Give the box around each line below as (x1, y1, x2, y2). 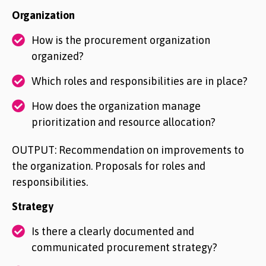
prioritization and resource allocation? (31, 116, 216, 128)
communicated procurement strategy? (31, 241, 217, 254)
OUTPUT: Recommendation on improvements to (12, 144, 244, 156)
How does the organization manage (31, 100, 201, 112)
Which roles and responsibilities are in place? (31, 75, 248, 87)
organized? (31, 50, 84, 62)
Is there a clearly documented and (31, 225, 194, 237)
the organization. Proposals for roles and (12, 160, 205, 172)
